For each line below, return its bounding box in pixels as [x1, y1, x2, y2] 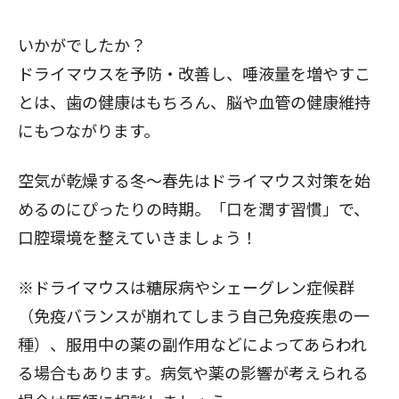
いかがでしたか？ [18, 32, 146, 56]
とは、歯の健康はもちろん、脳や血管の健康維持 [18, 89, 370, 113]
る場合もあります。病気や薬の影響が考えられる [18, 360, 369, 384]
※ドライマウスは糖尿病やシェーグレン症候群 [18, 274, 354, 298]
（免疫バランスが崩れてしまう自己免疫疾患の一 [18, 303, 370, 327]
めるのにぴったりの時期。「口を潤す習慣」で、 [18, 196, 370, 220]
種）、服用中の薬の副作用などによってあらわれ [18, 331, 367, 355]
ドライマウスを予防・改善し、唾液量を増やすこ [18, 61, 370, 85]
